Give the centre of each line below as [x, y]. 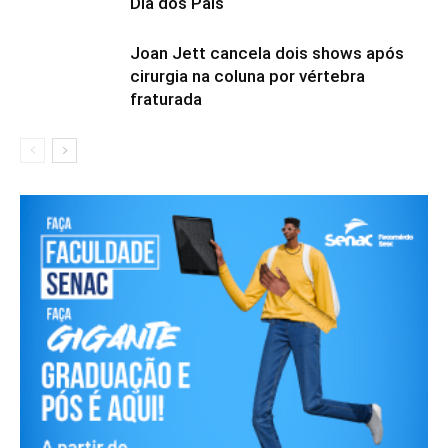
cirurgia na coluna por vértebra [247, 75]
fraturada [166, 98]
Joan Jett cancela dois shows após [267, 52]
